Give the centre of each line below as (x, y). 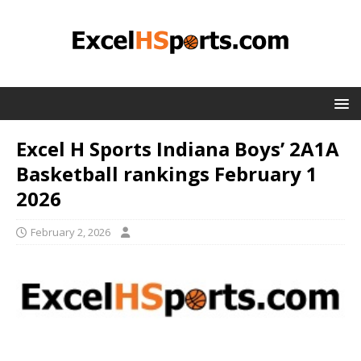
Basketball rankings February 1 (167, 174)
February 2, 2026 (71, 232)
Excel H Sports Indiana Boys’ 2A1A (178, 149)
